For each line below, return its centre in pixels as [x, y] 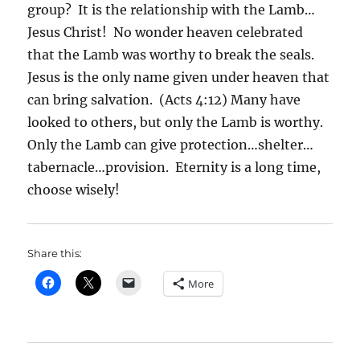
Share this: [55, 254]
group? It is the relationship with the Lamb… [172, 10]
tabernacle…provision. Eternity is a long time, [174, 168]
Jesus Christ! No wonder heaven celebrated [166, 33]
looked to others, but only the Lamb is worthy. [177, 123]
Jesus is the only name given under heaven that [179, 78]
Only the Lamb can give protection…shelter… [171, 145]
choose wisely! [74, 190]
